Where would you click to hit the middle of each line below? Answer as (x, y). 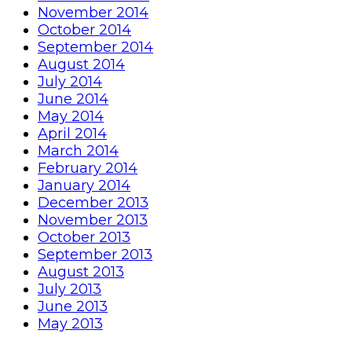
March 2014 (78, 151)
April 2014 (72, 134)
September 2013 (95, 255)
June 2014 (73, 99)
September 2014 (95, 48)
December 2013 (93, 203)
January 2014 (84, 186)
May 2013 (70, 324)
